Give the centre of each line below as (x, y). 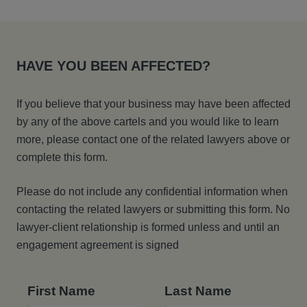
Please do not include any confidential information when (152, 192)
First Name (61, 291)
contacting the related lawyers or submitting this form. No (153, 209)
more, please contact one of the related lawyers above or (153, 139)
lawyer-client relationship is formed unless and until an (148, 227)
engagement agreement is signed (98, 245)
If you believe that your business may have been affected (153, 104)
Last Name (198, 291)
